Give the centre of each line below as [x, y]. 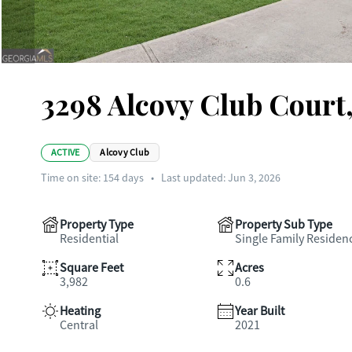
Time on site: [72, 178]
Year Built [259, 311]
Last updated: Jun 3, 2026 [221, 178]
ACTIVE [66, 152]
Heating [80, 311]
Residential [89, 239]
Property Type [97, 225]
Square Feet [92, 268]
